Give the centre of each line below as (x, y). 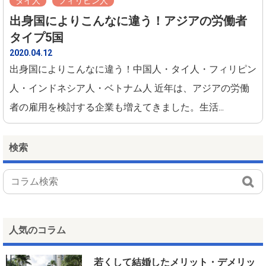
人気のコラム (37, 230)
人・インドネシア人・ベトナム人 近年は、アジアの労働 (129, 88)
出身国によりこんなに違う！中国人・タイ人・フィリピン (133, 69)
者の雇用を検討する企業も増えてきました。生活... (117, 107)
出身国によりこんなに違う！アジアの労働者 (128, 20)
